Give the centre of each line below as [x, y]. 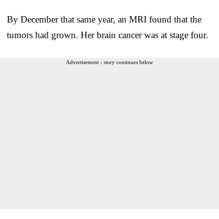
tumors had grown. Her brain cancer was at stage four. [108, 35]
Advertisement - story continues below [109, 62]
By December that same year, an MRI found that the [104, 19]
